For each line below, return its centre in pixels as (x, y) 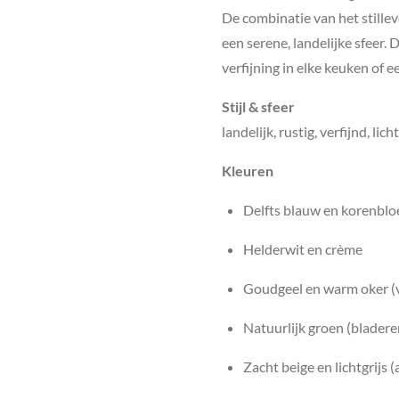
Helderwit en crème (303, 248)
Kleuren (248, 170)
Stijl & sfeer (258, 106)
